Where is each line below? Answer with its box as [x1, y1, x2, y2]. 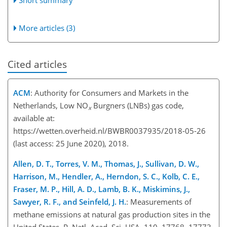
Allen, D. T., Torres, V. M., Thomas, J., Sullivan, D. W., [13, 158, 199, 169]
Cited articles [8, 57, 67, 70]
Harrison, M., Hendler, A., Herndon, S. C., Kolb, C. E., [13, 171, 200, 181]
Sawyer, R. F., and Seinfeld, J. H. [13, 196, 126, 207]
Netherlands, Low [13, 100, 77, 110]
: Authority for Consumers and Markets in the [30, 87, 188, 98]
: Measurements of [126, 196, 192, 207]
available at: [13, 112, 55, 123]
